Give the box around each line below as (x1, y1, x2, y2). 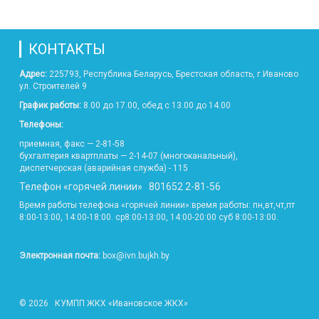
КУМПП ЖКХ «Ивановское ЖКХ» (51, 298, 188, 308)
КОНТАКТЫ (28, 41, 105, 58)
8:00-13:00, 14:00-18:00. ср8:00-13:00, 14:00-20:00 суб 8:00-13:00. (19, 212, 278, 222)
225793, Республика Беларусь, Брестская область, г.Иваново (47, 69, 298, 79)
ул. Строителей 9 (19, 81, 87, 91)
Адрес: (19, 69, 47, 79)
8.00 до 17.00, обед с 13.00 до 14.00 (81, 100, 231, 110)
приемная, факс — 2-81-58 (19, 139, 125, 149)
